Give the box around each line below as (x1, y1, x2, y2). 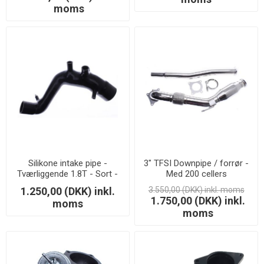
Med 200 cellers (166, 169, 227, 180)
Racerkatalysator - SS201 (147, 179, 246, 190)
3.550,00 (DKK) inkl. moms (148, 185, 245, 195)
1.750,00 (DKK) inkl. (150, 194, 245, 207)
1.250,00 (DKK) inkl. (20, 185, 115, 198)
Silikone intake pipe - (28, 158, 107, 169)
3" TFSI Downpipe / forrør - (144, 158, 249, 169)
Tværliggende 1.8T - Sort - (17, 169, 118, 180)
